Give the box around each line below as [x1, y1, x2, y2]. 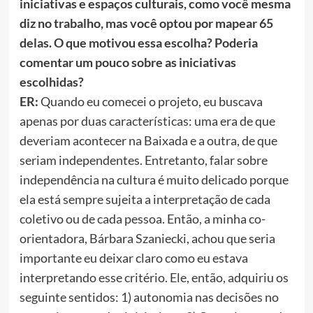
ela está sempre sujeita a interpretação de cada [19, 191, 270, 208]
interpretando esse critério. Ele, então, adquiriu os [19, 270, 289, 286]
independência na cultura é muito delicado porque [19, 172, 289, 188]
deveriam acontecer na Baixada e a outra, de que [19, 133, 277, 149]
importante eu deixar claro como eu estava [19, 250, 248, 266]
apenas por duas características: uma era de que [19, 113, 275, 129]
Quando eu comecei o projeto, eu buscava [38, 94, 263, 110]
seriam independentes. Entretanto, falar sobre [19, 152, 268, 168]
